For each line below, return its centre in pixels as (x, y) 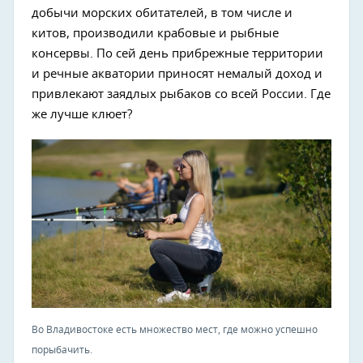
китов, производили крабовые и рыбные (155, 34)
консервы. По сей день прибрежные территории (177, 54)
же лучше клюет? (82, 115)
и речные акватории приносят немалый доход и (177, 74)
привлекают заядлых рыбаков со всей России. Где (181, 94)
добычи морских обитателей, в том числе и (162, 13)
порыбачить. (62, 350)
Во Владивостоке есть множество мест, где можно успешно (175, 330)
